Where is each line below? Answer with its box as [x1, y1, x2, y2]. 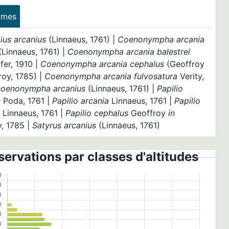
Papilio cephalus [65, 108, 129, 118]
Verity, [177, 71, 204, 81]
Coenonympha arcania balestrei [67, 47, 191, 57]
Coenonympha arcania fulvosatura [44, 71, 178, 81]
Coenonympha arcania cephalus [40, 59, 165, 69]
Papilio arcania [52, 96, 109, 106]
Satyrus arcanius [32, 120, 97, 130]
